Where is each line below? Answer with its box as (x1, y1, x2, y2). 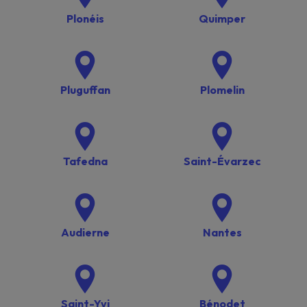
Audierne (60, 225, 110, 239)
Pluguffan (60, 82, 110, 97)
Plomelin (199, 82, 245, 97)
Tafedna (62, 153, 108, 168)
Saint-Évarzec (183, 153, 261, 168)
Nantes (202, 225, 242, 239)
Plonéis (66, 11, 104, 25)
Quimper (199, 11, 245, 25)
